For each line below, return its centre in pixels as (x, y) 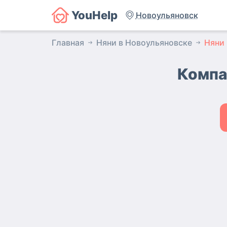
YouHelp (94, 15)
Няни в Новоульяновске (144, 43)
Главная (68, 43)
